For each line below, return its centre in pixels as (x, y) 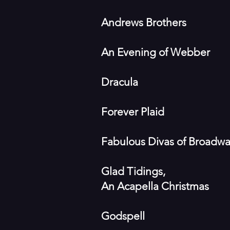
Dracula (120, 82)
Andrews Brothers (144, 22)
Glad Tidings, (135, 171)
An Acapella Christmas (155, 186)
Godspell (123, 216)
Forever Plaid (133, 112)
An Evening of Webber (156, 52)
